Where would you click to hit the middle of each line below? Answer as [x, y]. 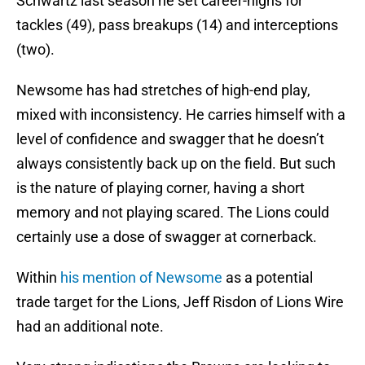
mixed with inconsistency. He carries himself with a [181, 115]
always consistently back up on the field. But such [176, 164]
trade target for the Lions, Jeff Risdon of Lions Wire [180, 302]
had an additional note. [90, 327]
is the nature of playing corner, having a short [161, 188]
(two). [35, 50]
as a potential [268, 278]
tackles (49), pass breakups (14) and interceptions [177, 25]
